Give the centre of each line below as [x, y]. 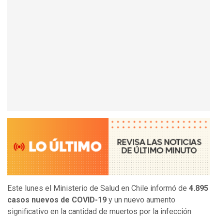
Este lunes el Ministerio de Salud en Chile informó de [97, 188]
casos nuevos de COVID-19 [57, 200]
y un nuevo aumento [141, 200]
